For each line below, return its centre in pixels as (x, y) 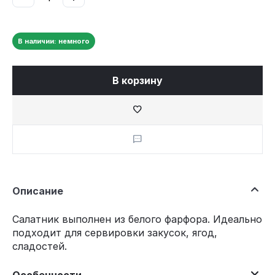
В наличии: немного (54, 41)
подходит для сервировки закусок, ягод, (115, 233)
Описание (38, 191)
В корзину (137, 81)
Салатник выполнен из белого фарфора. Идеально (137, 219)
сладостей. (40, 246)
